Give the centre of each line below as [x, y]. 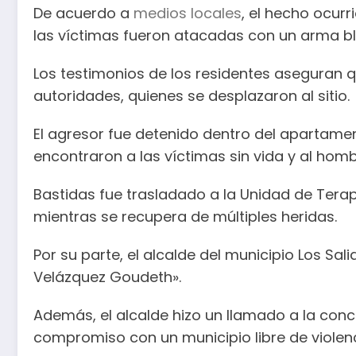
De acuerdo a [83, 14]
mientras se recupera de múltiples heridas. [185, 217]
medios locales [188, 14]
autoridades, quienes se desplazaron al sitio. [192, 96]
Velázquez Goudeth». [107, 277]
